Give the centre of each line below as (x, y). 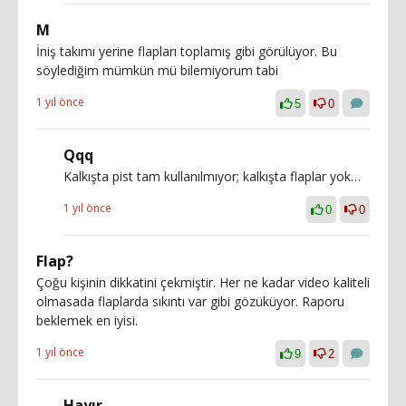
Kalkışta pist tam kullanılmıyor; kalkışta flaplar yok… (212, 176)
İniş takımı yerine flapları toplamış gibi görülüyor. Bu (187, 51)
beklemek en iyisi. (87, 320)
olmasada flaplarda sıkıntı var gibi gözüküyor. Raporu (190, 301)
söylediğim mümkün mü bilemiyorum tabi (157, 70)
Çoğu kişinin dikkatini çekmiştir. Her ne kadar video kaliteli (203, 282)
